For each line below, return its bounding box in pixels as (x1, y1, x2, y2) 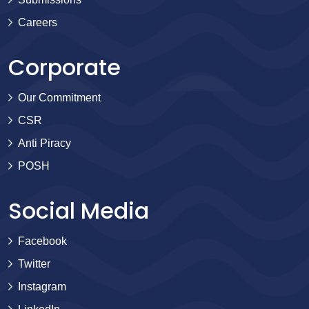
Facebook (18, 235, 67, 247)
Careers (18, 16, 57, 28)
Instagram (18, 280, 66, 292)
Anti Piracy (18, 137, 71, 149)
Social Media (8, 195, 149, 226)
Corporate (8, 51, 121, 83)
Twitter (18, 257, 50, 270)
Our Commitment (18, 91, 101, 103)
